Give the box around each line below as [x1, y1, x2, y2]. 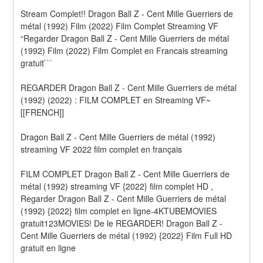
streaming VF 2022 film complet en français [21, 143, 183, 155]
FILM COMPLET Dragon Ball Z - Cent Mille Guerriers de [21, 167, 230, 180]
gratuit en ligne [21, 241, 76, 254]
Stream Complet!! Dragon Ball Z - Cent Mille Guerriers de [21, 7, 234, 19]
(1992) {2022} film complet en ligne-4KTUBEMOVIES [21, 204, 217, 217]
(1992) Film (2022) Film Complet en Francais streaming [21, 44, 228, 56]
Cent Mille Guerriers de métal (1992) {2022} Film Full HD [21, 229, 232, 241]
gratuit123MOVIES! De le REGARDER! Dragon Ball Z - [21, 217, 223, 229]
